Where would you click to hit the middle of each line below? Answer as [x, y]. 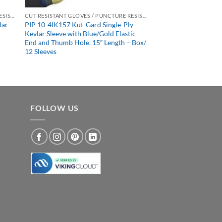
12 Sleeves [40, 51]
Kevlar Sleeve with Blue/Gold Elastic [80, 33]
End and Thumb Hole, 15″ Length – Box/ [85, 42]
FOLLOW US [55, 108]
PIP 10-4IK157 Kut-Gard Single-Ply [79, 24]
